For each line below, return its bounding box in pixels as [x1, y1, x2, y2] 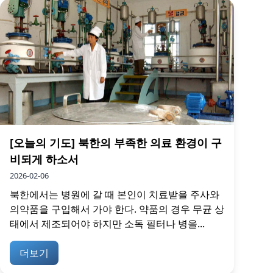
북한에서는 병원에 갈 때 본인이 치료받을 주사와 [10, 188, 219, 202]
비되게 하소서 [10, 152, 79, 167]
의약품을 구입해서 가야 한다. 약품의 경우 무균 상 [10, 202, 224, 216]
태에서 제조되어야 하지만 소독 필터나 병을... [10, 217, 205, 231]
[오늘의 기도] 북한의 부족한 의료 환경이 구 [10, 135, 222, 151]
